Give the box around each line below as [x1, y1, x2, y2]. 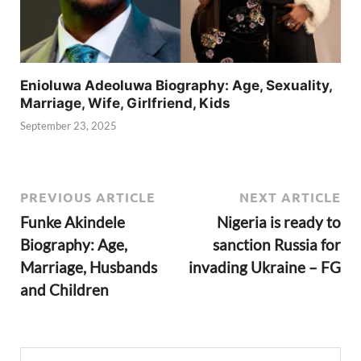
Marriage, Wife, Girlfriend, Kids [20, 94, 230, 111]
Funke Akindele [20, 212, 125, 231]
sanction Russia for [213, 234, 341, 254]
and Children [20, 280, 109, 299]
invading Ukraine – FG [189, 257, 341, 276]
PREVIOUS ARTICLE [20, 188, 156, 205]
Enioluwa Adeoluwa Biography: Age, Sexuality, [20, 77, 332, 93]
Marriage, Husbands [20, 257, 157, 276]
